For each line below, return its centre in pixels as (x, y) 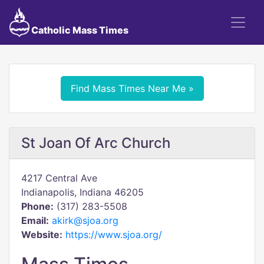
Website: (42, 235)
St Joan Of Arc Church (96, 143)
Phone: (37, 206)
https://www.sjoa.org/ (114, 235)
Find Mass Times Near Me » (132, 88)
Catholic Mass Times (79, 30)
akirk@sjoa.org (85, 220)
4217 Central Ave (59, 178)
